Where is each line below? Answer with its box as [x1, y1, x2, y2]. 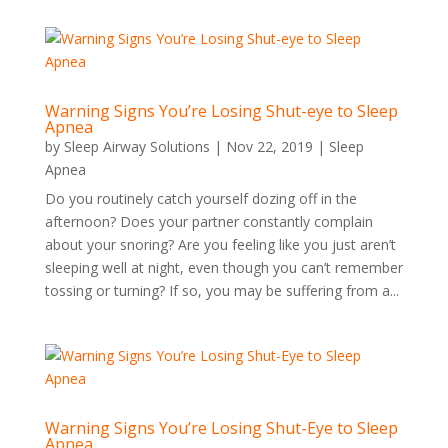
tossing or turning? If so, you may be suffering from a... [44, 281, 399, 300]
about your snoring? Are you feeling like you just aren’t [44, 235, 396, 254]
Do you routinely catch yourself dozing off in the [44, 189, 357, 208]
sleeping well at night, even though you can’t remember [44, 258, 403, 277]
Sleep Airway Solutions [63, 137, 210, 156]
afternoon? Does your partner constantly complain [44, 212, 373, 231]
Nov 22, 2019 [225, 137, 313, 156]
